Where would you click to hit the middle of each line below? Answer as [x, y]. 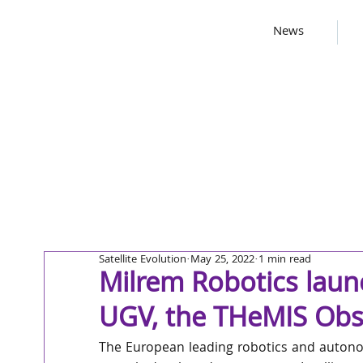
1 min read [285, 260]
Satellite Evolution [143, 260]
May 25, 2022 [222, 260]
